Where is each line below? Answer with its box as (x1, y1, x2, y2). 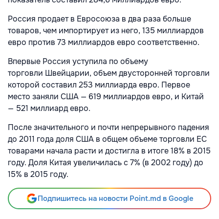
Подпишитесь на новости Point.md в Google (37, 194, 194, 204)
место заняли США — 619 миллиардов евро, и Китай (8, 91, 204, 102)
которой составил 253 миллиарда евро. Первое (8, 80, 190, 90)
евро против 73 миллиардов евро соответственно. (8, 37, 199, 48)
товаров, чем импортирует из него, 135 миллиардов (8, 25, 204, 36)
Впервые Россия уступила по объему (8, 56, 148, 67)
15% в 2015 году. (8, 169, 68, 180)
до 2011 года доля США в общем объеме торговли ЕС (8, 134, 207, 145)
